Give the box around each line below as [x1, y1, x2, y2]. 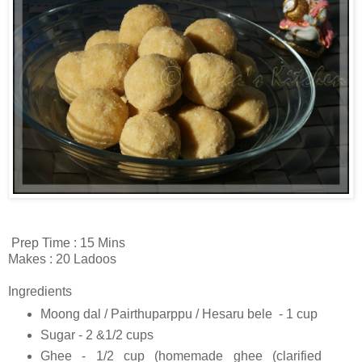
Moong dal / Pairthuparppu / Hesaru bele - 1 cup [40, 307, 318, 322]
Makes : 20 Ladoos [8, 251, 116, 266]
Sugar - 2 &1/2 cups [40, 328, 154, 343]
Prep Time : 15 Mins [8, 235, 125, 250]
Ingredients [8, 284, 72, 298]
